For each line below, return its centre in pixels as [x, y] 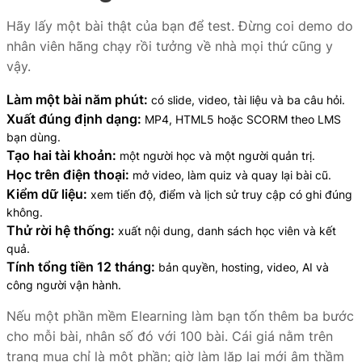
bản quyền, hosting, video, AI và [242, 267]
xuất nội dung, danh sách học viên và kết [225, 231]
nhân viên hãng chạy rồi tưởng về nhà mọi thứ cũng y [170, 46]
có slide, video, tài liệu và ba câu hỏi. [246, 100]
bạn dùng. [34, 137]
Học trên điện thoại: [68, 175]
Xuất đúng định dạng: [74, 119]
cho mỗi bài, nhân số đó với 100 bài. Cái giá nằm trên [170, 336]
